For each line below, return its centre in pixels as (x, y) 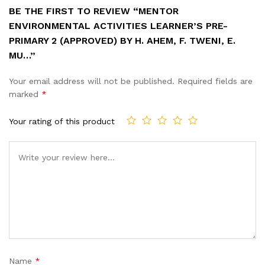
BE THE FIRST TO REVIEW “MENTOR (94, 11)
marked (25, 94)
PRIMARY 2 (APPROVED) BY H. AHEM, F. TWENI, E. (122, 41)
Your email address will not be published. (92, 81)
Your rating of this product (62, 121)
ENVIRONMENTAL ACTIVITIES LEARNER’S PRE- (118, 26)
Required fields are (215, 81)
